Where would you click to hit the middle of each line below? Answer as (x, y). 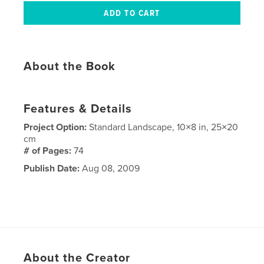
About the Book (70, 66)
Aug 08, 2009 (110, 168)
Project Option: (57, 127)
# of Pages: (49, 151)
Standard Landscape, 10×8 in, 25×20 (164, 127)
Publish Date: (52, 168)
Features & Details (78, 109)
